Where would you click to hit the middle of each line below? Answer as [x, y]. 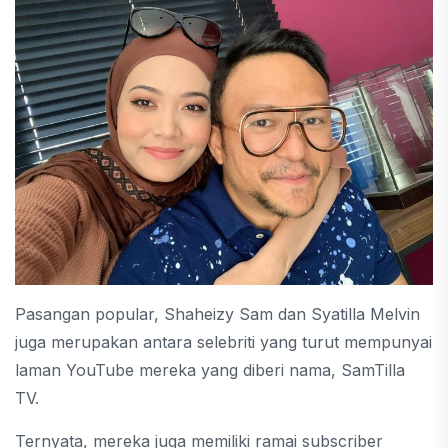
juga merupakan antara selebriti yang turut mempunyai [223, 341]
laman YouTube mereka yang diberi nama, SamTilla [210, 369]
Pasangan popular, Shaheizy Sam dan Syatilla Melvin [217, 313]
